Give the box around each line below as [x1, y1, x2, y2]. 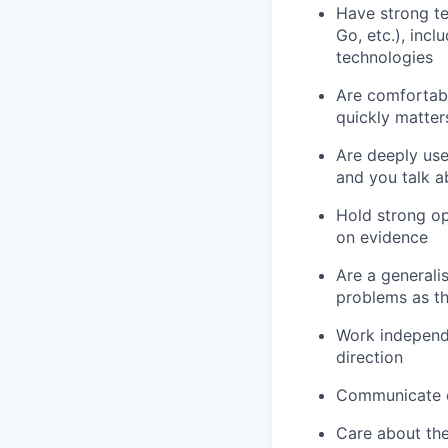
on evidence [336, 226, 428, 247]
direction [336, 346, 403, 367]
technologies [336, 46, 433, 67]
